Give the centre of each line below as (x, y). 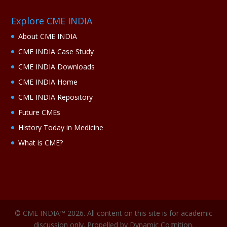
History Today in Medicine (61, 127)
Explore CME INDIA (52, 21)
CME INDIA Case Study (56, 51)
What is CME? (41, 142)
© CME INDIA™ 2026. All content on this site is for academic (113, 213)
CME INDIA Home (48, 82)
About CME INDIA (48, 36)
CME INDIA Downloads (57, 66)
